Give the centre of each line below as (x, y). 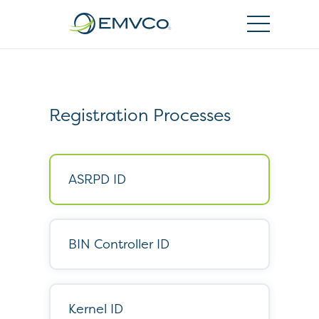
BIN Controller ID (119, 244)
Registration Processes (140, 115)
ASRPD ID (97, 179)
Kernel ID (96, 309)
